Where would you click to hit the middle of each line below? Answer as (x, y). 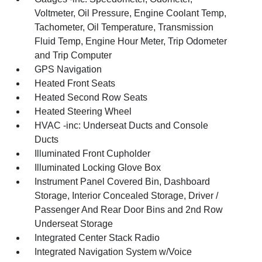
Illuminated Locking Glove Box (98, 168)
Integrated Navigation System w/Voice (113, 252)
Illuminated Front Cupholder (93, 154)
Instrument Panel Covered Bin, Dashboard (123, 182)
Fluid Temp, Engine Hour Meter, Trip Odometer (131, 41)
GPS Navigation (68, 69)
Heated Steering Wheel (83, 111)
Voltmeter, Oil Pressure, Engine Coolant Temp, (131, 13)
